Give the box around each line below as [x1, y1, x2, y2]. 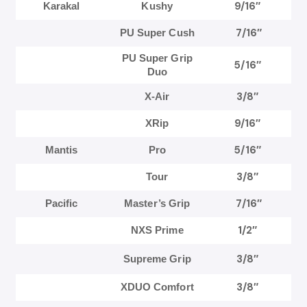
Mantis [45, 144, 78, 156]
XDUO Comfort [120, 281, 194, 293]
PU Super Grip [121, 52, 193, 64]
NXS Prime [130, 224, 184, 236]
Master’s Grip [124, 197, 191, 210]
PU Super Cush [119, 27, 195, 39]
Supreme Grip [123, 253, 191, 265]
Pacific [45, 197, 78, 210]
